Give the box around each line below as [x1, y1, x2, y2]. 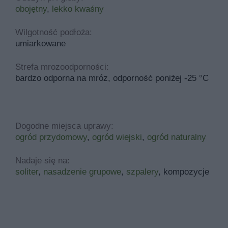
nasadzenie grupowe [43, 166, 121, 177]
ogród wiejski [92, 132, 142, 142]
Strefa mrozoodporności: [15, 62, 109, 72]
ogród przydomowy [15, 132, 87, 142]
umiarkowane [15, 38, 66, 48]
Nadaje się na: [15, 155, 70, 165]
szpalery [126, 166, 158, 177]
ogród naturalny [147, 132, 206, 142]
